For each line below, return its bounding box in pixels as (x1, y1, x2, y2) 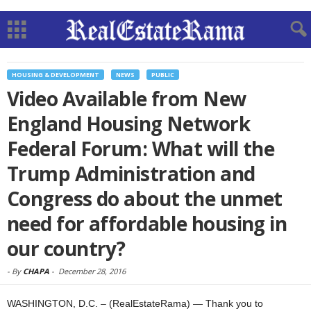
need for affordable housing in (7, 210, 287, 237)
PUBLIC (151, 70, 174, 79)
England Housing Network (7, 110, 251, 137)
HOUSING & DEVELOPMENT (12, 70, 99, 79)
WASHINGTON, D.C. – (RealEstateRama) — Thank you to (7, 298, 263, 309)
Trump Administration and (7, 160, 255, 187)
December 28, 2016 (58, 266, 126, 276)
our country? (7, 235, 126, 262)
